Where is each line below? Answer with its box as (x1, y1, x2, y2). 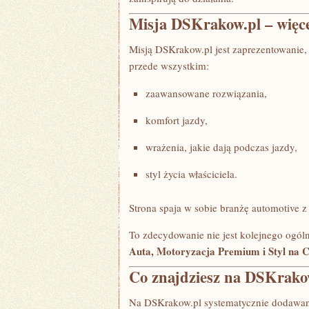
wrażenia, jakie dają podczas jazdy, (146, 140, 297, 154)
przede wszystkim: (129, 59, 209, 72)
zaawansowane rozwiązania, (146, 86, 267, 100)
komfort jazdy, (146, 113, 208, 127)
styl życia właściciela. (146, 167, 237, 181)
